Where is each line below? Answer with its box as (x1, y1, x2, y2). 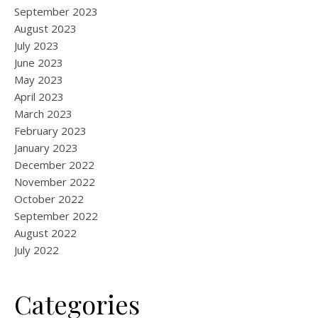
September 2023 (14, 4, 98, 18)
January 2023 (14, 141, 78, 155)
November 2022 (14, 175, 95, 189)
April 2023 (14, 89, 64, 104)
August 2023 (14, 21, 77, 35)
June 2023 (14, 55, 63, 70)
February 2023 (14, 124, 87, 138)
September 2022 (14, 209, 98, 223)
